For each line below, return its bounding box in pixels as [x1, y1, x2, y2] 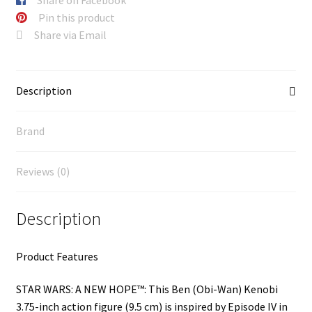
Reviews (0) [15, 164, 70, 179]
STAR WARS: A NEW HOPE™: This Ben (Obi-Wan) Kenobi [15, 282, 278, 297]
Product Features [15, 249, 98, 263]
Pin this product [38, 10, 115, 24]
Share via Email [33, 27, 107, 42]
